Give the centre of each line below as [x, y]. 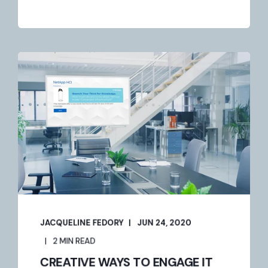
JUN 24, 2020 [164, 223]
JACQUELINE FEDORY [82, 223]
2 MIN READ [74, 241]
